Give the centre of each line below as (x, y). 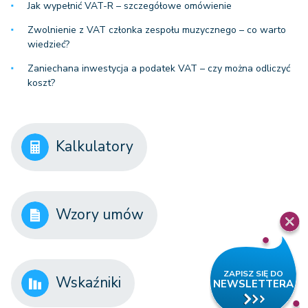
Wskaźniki (88, 283)
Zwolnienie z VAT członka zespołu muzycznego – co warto (157, 30)
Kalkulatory (95, 147)
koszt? (41, 82)
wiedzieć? (48, 44)
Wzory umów (100, 215)
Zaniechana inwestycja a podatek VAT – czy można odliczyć (159, 68)
